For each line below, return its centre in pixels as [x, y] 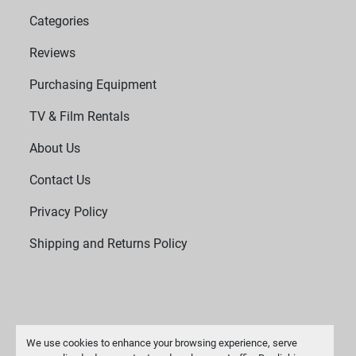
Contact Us [60, 180]
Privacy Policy [69, 212]
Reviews [53, 53]
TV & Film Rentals [80, 117]
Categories [60, 21]
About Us [55, 149]
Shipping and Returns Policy [109, 244]
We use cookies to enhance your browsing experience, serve [161, 342]
